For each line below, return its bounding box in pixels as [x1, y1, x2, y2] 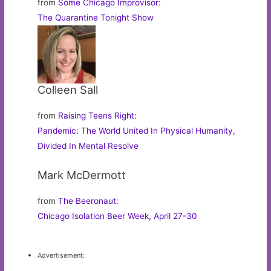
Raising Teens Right [58, 111, 135, 121]
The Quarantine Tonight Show [38, 13, 154, 23]
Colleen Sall [38, 83, 99, 97]
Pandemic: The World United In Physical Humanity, [38, 126, 236, 136]
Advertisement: [38, 250, 85, 260]
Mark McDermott [38, 168, 126, 182]
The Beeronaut [58, 196, 117, 206]
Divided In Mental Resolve [38, 141, 139, 151]
